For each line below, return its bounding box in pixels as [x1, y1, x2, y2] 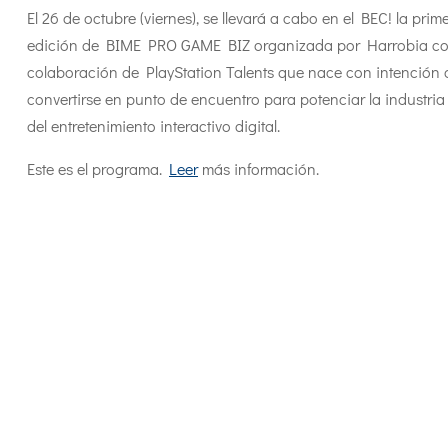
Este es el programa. [27, 157, 169, 179]
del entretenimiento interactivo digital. [27, 114, 280, 136]
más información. [198, 157, 319, 179]
